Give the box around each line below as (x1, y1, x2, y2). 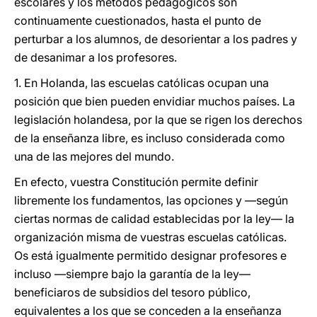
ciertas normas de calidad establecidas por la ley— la (14, 212, 294, 226)
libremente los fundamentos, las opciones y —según (14, 193, 288, 207)
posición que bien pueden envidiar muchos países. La (14, 94, 295, 108)
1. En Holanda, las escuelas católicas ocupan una (14, 76, 269, 90)
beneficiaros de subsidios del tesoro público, (14, 285, 250, 299)
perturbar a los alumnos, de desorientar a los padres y (14, 32, 297, 46)
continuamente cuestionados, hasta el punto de (14, 13, 261, 28)
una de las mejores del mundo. (14, 149, 174, 163)
